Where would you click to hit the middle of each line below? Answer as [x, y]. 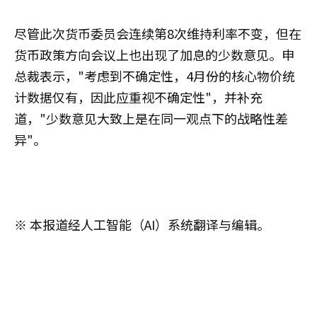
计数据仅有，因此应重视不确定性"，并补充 [138, 97]
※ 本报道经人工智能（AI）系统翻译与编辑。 [142, 224]
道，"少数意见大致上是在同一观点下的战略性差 [151, 118]
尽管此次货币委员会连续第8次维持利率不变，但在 [158, 33]
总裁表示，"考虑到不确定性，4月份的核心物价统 [155, 75]
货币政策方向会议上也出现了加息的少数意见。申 [154, 54]
